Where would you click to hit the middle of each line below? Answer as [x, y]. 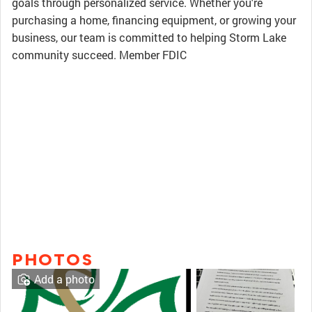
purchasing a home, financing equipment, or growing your [154, 20]
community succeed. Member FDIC [99, 55]
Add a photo [64, 279]
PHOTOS [53, 259]
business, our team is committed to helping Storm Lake [149, 37]
